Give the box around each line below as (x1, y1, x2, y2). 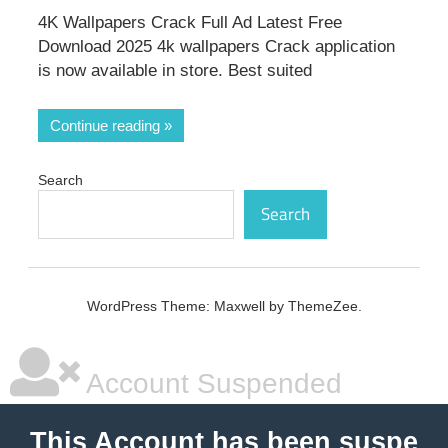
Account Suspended (80, 368, 342, 400)
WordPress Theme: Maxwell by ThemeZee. (86, 298, 362, 315)
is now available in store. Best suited (38, 61, 312, 81)
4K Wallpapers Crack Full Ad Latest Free (38, 13, 342, 33)
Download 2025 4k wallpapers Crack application (38, 37, 395, 57)
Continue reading (50, 116, 160, 134)
